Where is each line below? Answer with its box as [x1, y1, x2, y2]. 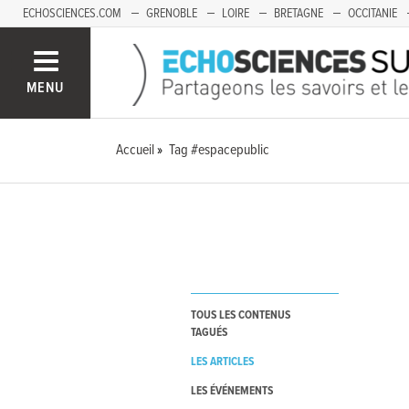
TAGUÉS [190, 325, 227, 341]
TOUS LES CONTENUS [190, 308, 290, 324]
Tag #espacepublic [169, 141, 270, 160]
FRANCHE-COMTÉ [23, 33, 105, 49]
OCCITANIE [348, 5, 397, 22]
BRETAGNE [274, 5, 323, 22]
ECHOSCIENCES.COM [23, 5, 121, 22]
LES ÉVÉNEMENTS [190, 383, 273, 400]
